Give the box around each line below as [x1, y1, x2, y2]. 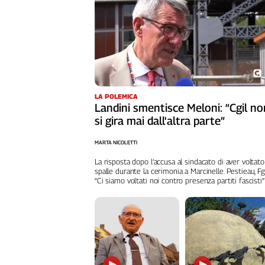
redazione [12, 99, 51, 109]
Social [12, 163, 35, 173]
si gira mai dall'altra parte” [95, 114, 225, 128]
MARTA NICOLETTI [95, 139, 137, 146]
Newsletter [18, 129, 63, 139]
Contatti [18, 49, 50, 59]
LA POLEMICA [95, 92, 138, 101]
